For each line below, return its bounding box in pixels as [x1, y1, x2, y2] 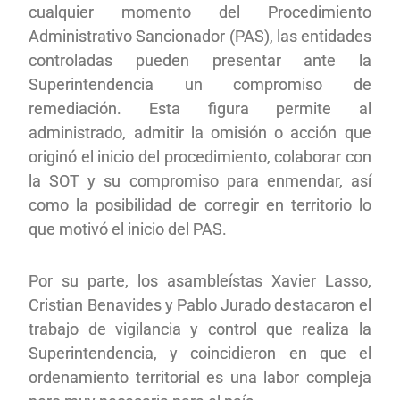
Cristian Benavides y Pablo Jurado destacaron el [29, 295, 371, 314]
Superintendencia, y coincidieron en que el [29, 343, 371, 362]
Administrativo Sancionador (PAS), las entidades [29, 26, 371, 46]
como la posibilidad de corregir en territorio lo [29, 195, 371, 214]
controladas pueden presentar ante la [29, 50, 371, 70]
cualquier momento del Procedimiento [29, 2, 371, 21]
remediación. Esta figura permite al [29, 98, 371, 118]
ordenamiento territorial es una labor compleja [29, 367, 371, 387]
